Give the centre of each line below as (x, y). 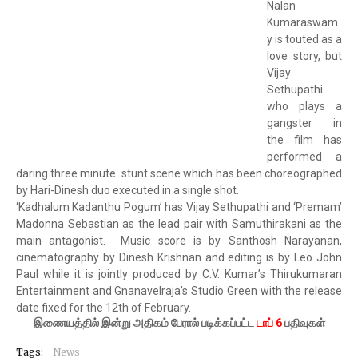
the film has (304, 140)
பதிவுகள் (303, 323)
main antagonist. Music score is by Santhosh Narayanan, (179, 241)
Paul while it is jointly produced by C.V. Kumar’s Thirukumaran (179, 274)
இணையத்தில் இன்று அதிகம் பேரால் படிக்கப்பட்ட (145, 323)
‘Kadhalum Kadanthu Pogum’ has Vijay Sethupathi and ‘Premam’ (179, 207)
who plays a (304, 106)
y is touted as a (304, 39)
